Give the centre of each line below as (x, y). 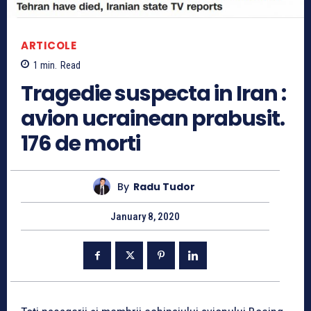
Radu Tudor (164, 186)
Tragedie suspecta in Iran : (153, 94)
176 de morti (81, 144)
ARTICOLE (49, 45)
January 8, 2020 (145, 217)
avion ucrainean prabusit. (153, 119)
